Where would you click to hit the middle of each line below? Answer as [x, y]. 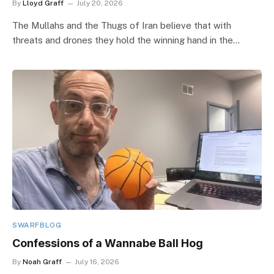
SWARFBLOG [37, 225]
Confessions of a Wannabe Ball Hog [108, 243]
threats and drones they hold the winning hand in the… [126, 40]
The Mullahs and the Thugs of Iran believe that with [122, 25]
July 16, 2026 [97, 262]
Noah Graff [42, 262]
